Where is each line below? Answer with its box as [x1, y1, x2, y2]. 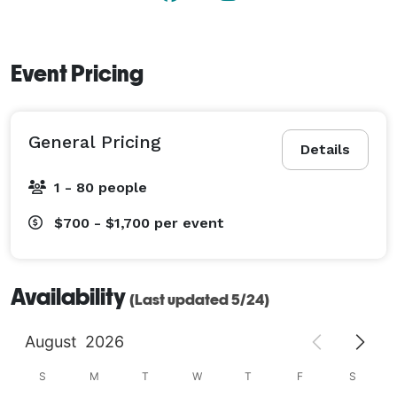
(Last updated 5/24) [129, 290, 269, 308]
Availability [11, 283, 129, 310]
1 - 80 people [54, 178, 147, 196]
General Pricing [28, 130, 161, 152]
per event [154, 214, 224, 231]
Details [300, 140, 350, 158]
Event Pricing [11, 59, 144, 87]
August [24, 331, 77, 351]
